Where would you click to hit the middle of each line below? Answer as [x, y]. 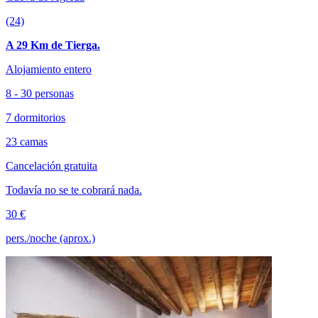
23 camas [27, 142]
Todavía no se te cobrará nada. [74, 190]
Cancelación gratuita [51, 166]
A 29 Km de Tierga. [53, 45]
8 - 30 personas [40, 94]
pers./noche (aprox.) [50, 238]
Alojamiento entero [49, 70]
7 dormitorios [35, 118]
